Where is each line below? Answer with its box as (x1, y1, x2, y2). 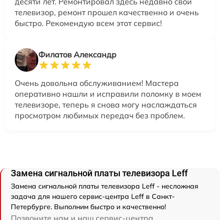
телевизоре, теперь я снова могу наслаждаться (15, 99, 197, 110)
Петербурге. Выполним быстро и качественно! (11, 202, 166, 211)
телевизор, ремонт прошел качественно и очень (15, 7, 199, 17)
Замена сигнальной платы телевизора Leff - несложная (11, 181, 198, 191)
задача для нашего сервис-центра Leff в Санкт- (11, 192, 175, 201)
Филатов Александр (38, 49, 116, 59)
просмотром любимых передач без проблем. (15, 110, 185, 120)
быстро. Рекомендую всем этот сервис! (15, 18, 162, 28)
